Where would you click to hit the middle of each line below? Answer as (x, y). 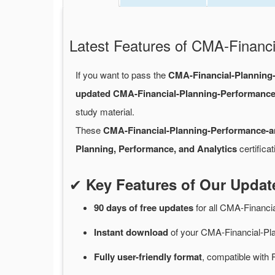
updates (177, 208)
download (148, 232)
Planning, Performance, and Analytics (156, 149)
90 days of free (126, 208)
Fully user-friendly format (148, 257)
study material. (105, 112)
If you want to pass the (122, 75)
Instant (110, 232)
